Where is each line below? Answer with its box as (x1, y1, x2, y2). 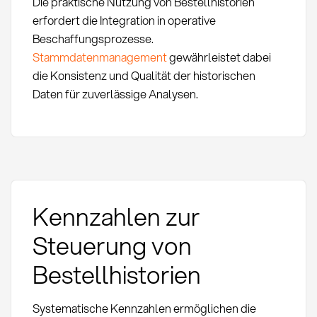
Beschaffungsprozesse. (32, 30, 154, 47)
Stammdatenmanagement (32, 48, 167, 65)
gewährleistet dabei (166, 48, 271, 65)
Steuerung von (32, 227, 192, 263)
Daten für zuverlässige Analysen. (32, 85, 198, 102)
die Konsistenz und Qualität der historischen (32, 67, 255, 83)
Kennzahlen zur (32, 198, 200, 234)
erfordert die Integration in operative (32, 11, 216, 28)
